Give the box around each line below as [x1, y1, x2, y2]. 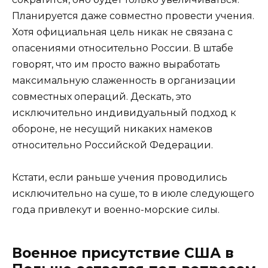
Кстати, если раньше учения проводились [12, 171, 227, 183]
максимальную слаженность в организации [12, 74, 236, 86]
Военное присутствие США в [12, 244, 234, 261]
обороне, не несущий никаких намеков [12, 123, 212, 135]
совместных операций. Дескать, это [12, 90, 191, 102]
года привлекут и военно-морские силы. [12, 203, 220, 215]
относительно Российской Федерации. [12, 139, 213, 151]
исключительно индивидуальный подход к [12, 106, 236, 118]
